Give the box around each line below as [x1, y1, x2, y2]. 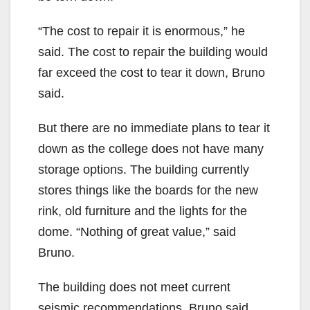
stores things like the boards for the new [38, 183, 258, 198]
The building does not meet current [38, 280, 230, 295]
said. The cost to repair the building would [38, 45, 268, 60]
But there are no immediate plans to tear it [38, 121, 270, 136]
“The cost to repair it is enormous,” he [38, 24, 245, 39]
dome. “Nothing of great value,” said [38, 225, 236, 239]
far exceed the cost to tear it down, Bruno [38, 66, 265, 80]
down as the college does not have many [38, 142, 264, 156]
